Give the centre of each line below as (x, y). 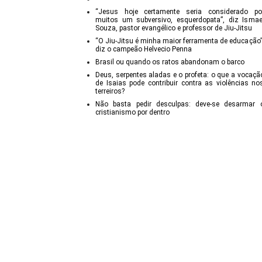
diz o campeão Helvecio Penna (144, 49)
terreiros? (110, 91)
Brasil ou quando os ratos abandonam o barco (170, 62)
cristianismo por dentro (132, 112)
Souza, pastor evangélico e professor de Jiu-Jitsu (174, 28)
